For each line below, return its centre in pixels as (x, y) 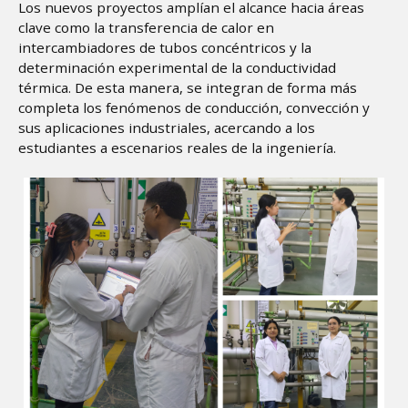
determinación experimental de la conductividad (177, 67)
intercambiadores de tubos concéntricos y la (165, 47)
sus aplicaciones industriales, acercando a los (167, 127)
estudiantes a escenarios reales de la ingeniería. (177, 147)
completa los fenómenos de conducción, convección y (194, 107)
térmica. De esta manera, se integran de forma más (188, 87)
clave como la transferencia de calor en (146, 27)
